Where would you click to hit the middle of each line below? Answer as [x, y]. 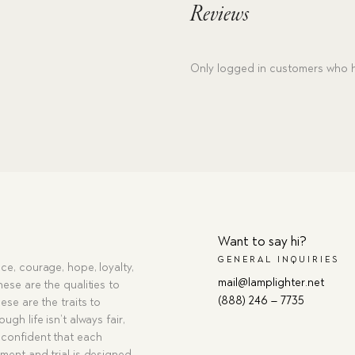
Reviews [220, 15]
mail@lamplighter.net [271, 282]
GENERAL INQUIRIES [279, 259]
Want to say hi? [263, 241]
